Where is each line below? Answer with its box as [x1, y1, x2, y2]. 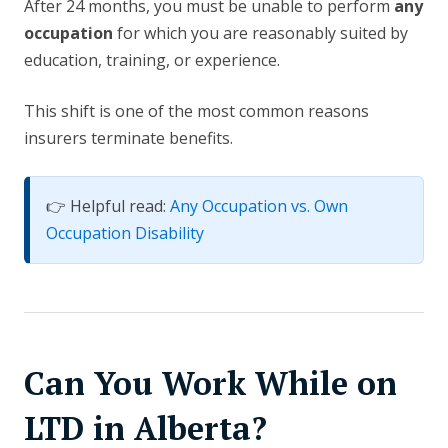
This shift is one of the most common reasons [24, 100, 369, 123]
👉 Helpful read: [46, 195, 170, 218]
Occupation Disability [46, 222, 204, 245]
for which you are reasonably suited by [113, 22, 408, 45]
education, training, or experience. [24, 49, 280, 72]
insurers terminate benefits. [24, 127, 233, 150]
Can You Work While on [24, 362, 397, 405]
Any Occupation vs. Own [170, 195, 348, 218]
